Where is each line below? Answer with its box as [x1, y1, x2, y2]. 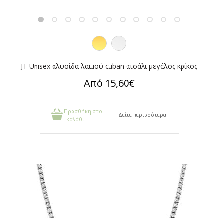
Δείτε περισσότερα [118, 111, 167, 118]
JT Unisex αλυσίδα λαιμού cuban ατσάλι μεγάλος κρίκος [21, 61, 197, 71]
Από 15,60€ [83, 76, 135, 90]
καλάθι [66, 115, 85, 123]
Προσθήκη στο [64, 108, 103, 115]
